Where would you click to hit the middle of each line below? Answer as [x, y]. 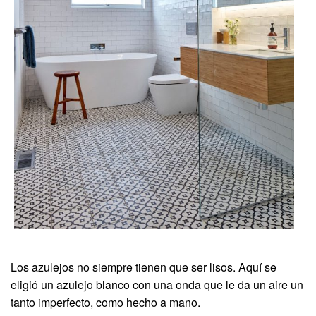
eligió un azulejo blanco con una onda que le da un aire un [157, 284]
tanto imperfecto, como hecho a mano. [105, 302]
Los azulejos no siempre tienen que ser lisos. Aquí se [144, 267]
